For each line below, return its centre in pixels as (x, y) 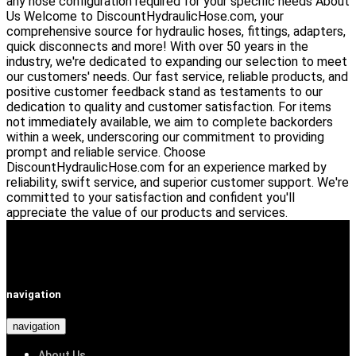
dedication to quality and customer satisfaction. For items (169, 106)
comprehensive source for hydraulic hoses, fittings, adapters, (176, 31)
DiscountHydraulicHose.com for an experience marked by (166, 167)
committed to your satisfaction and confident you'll (151, 197)
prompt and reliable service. (85, 152)
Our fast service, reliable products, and (240, 76)
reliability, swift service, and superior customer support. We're (178, 182)
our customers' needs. (70, 76)
